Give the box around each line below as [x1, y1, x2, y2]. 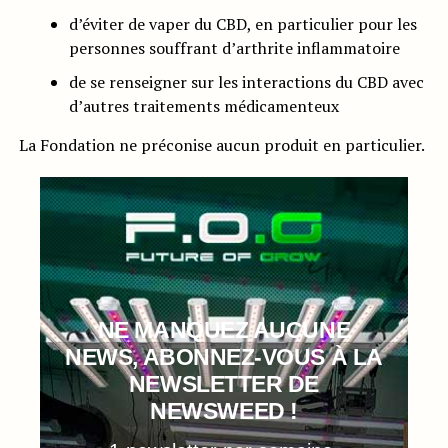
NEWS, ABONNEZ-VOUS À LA [65, 343, 383, 370]
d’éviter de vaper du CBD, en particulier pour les [68, 12, 417, 35]
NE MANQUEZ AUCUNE [97, 316, 351, 343]
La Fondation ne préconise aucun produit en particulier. [18, 133, 425, 156]
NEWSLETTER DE [128, 370, 319, 397]
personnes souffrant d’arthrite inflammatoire [68, 36, 400, 59]
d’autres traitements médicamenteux [68, 94, 339, 117]
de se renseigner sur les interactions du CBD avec [68, 70, 424, 93]
